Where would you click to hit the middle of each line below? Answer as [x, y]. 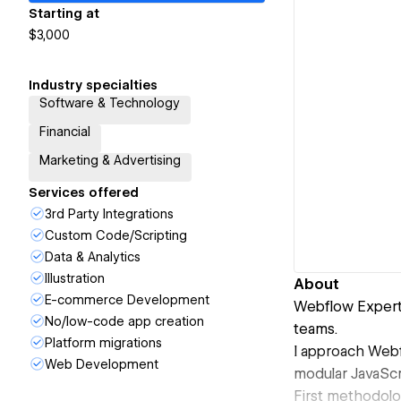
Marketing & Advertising [110, 160]
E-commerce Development [127, 300]
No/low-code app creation [124, 321]
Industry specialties [93, 85]
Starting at [64, 13]
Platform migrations [103, 343]
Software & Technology [110, 103]
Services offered [84, 192]
